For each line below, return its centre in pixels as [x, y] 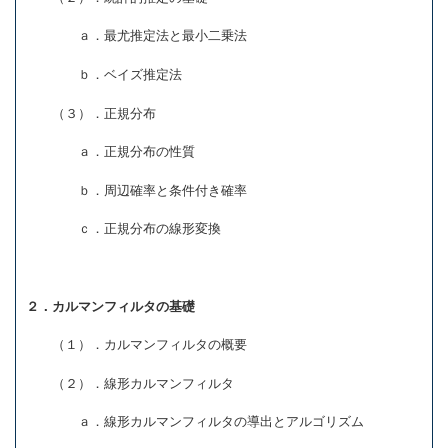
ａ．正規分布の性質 [110, 152]
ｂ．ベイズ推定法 [104, 75]
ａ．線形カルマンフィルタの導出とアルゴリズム [195, 422]
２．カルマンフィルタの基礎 [110, 306]
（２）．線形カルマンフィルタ [130, 383]
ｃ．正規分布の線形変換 [123, 229]
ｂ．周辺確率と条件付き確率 [136, 190]
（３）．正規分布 [91, 113]
